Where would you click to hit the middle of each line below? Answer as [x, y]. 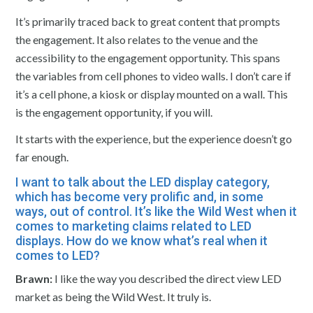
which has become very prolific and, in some [140, 196]
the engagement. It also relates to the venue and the [137, 39]
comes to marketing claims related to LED [134, 226]
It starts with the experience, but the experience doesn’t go [154, 138]
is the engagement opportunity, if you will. [114, 112]
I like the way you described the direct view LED [167, 278]
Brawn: [34, 278]
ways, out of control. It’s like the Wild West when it [156, 211]
